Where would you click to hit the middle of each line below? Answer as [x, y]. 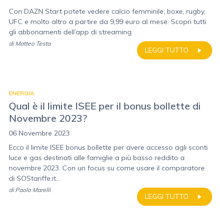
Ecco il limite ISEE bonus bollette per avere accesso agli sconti [108, 147]
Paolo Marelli [33, 190]
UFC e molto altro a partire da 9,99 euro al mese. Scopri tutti [108, 22]
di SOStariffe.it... [35, 178]
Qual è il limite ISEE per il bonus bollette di [105, 106]
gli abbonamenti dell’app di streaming [70, 32]
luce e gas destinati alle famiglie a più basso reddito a [97, 158]
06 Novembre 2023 [39, 133]
